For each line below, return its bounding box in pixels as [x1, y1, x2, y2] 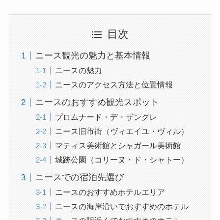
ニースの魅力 [55, 66, 102, 75]
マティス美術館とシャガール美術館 [55, 141, 181, 150]
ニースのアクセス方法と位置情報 [55, 80, 173, 89]
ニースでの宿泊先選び [35, 172, 124, 183]
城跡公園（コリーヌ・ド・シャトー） [55, 155, 189, 165]
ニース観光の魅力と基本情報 [35, 51, 150, 61]
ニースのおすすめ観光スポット [35, 97, 159, 108]
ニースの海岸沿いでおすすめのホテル [55, 202, 189, 211]
